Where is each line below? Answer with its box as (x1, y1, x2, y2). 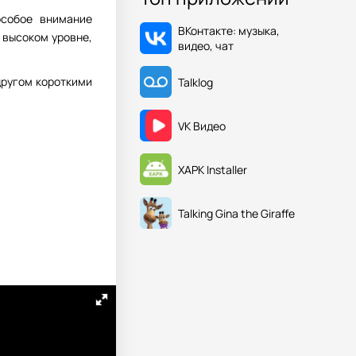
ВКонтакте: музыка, (178, 23, 280, 38)
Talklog (178, 74, 213, 90)
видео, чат (178, 38, 234, 53)
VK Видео (178, 118, 226, 133)
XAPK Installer (178, 161, 247, 177)
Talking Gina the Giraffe (178, 205, 295, 221)
